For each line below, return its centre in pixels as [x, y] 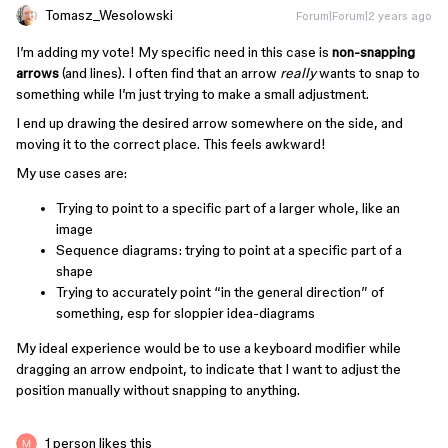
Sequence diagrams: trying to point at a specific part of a [229, 250]
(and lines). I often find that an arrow [169, 73]
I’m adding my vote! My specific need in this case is [174, 52]
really [298, 73]
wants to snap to [368, 73]
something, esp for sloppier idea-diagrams [185, 313]
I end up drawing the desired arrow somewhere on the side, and [209, 123]
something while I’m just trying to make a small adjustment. [192, 94]
